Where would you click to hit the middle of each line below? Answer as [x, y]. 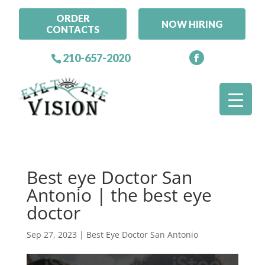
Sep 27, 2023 [51, 235]
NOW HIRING [192, 24]
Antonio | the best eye [119, 195]
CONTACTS [73, 30]
